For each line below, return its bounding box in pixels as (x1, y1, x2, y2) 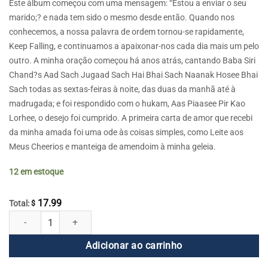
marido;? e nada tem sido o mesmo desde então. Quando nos (9, 13, 234, 22)
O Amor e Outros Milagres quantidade (8, 212, 148, 223)
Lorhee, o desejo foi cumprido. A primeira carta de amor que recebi (9, 113, 252, 123)
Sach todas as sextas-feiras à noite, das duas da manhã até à (9, 84, 236, 94)
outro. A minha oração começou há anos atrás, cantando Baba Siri (9, 56, 255, 65)
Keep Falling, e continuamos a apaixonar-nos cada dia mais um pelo (9, 41, 259, 51)
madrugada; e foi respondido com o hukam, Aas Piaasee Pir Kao (9, 99, 245, 108)
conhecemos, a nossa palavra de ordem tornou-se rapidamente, (9, 27, 244, 36)
